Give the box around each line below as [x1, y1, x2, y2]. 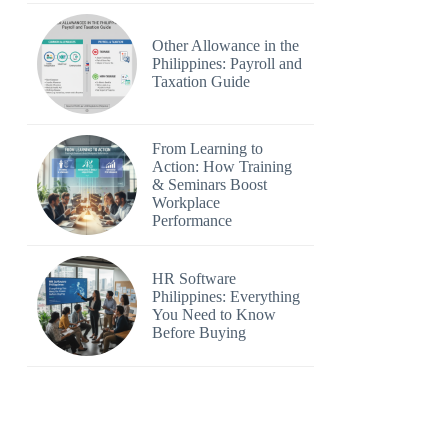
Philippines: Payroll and [152, 55, 303, 72]
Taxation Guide [152, 73, 251, 90]
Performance [152, 212, 233, 229]
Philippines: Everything [152, 288, 301, 305]
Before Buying [152, 324, 247, 341]
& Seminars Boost [152, 176, 268, 193]
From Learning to [152, 140, 264, 157]
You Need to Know [152, 306, 277, 323]
